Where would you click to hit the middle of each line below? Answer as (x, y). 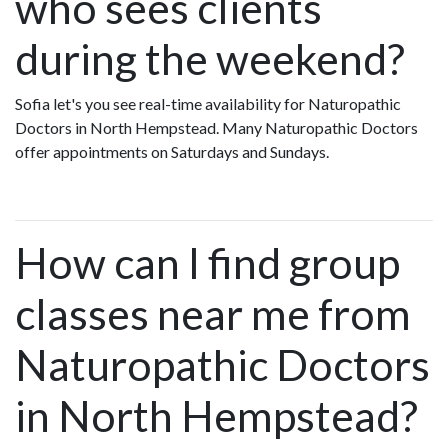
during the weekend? (210, 59)
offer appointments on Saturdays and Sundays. (172, 152)
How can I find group (207, 263)
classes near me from (213, 314)
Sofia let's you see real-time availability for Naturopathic (208, 104)
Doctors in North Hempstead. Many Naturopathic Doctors (216, 128)
